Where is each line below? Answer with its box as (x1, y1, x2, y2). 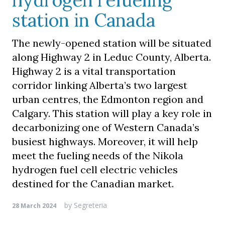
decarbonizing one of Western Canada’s (12, 121, 199, 134)
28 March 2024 (12, 201, 56, 210)
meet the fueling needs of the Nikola (12, 149, 183, 162)
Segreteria (72, 200, 107, 210)
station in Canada (12, 9, 155, 32)
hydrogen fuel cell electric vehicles (12, 163, 178, 176)
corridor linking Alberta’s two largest (12, 79, 187, 91)
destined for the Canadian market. (12, 177, 174, 190)
